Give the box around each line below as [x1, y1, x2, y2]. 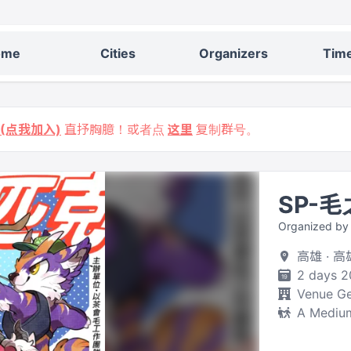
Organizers [199, 45, 268, 61]
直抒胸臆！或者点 [64, 121, 165, 137]
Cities [100, 45, 136, 61]
